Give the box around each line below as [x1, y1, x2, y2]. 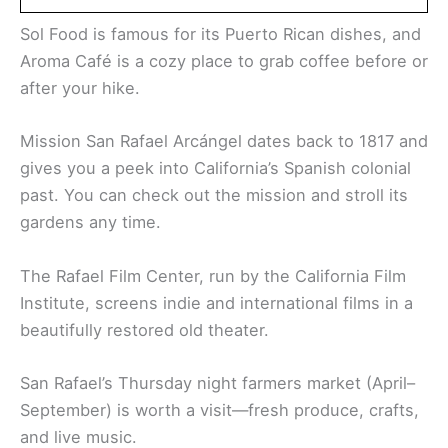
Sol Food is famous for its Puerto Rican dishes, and [20, 24, 421, 45]
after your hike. [20, 78, 140, 99]
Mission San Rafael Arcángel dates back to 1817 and [20, 131, 428, 152]
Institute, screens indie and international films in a [20, 292, 413, 313]
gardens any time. [20, 212, 161, 233]
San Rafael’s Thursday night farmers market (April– [20, 372, 415, 393]
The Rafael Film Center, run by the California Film [20, 265, 406, 286]
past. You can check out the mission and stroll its [20, 185, 408, 206]
